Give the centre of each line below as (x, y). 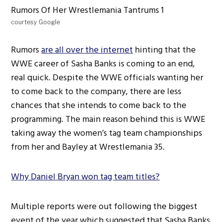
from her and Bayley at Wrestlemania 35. (88, 147)
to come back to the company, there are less (96, 91)
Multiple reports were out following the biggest (104, 206)
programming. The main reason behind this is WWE (108, 119)
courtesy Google (36, 22)
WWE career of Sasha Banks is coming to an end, (103, 63)
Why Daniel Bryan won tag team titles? (85, 176)
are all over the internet (87, 50)
